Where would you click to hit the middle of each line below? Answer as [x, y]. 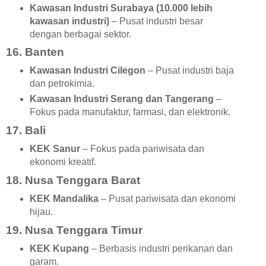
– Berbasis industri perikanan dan [161, 248]
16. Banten [35, 52]
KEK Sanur [55, 149]
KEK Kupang [59, 248]
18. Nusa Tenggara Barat [73, 180]
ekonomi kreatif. [63, 162]
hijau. [41, 211]
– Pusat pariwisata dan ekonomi [167, 198]
